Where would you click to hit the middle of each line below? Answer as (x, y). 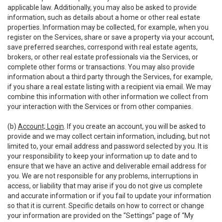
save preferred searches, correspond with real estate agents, (103, 47)
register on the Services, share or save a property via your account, (111, 37)
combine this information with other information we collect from (108, 97)
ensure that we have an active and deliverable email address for (107, 166)
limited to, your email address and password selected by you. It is (108, 146)
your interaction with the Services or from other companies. (100, 107)
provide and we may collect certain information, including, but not (109, 136)
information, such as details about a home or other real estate (104, 17)
